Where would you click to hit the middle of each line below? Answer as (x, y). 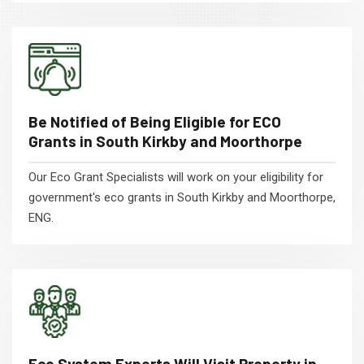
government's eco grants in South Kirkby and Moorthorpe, (182, 197)
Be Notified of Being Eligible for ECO (155, 121)
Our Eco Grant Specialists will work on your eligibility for (176, 177)
